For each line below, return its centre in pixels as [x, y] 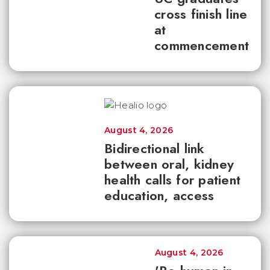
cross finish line [201, 14]
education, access [159, 195]
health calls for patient [172, 180]
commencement [202, 45]
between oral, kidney [169, 164]
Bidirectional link [155, 148]
